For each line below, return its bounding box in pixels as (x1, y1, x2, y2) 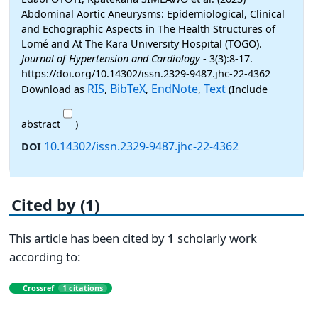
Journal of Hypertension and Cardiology (21, 52, 200, 66)
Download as (21, 82, 87, 97)
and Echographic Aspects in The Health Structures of (21, 22, 275, 36)
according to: (9, 248, 81, 265)
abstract (21, 117, 63, 131)
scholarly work (175, 229, 257, 246)
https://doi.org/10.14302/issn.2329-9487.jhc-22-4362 (21, 67, 270, 81)
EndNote (151, 81, 198, 97)
